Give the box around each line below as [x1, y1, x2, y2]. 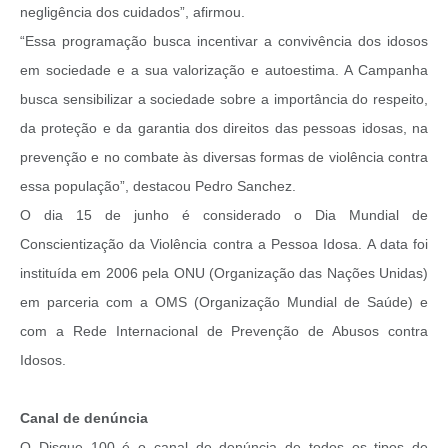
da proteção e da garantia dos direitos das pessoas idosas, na [20, 120, 428, 137]
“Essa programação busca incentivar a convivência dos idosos [20, 33, 428, 50]
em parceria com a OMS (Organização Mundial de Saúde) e [20, 294, 428, 311]
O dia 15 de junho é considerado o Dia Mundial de [20, 207, 428, 224]
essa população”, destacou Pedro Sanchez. [20, 178, 296, 195]
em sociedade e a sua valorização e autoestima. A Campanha [20, 62, 428, 79]
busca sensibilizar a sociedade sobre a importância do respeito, [20, 91, 428, 108]
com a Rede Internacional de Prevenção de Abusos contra [20, 323, 428, 340]
